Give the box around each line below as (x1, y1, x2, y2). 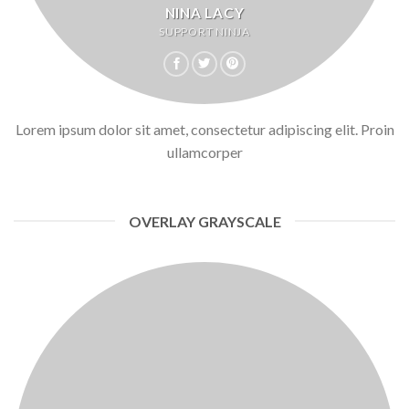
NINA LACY (164, 4, 245, 21)
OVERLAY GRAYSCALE (128, 212, 281, 230)
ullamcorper (166, 142, 243, 161)
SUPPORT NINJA (159, 24, 250, 38)
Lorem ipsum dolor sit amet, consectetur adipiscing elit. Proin (15, 120, 394, 138)
